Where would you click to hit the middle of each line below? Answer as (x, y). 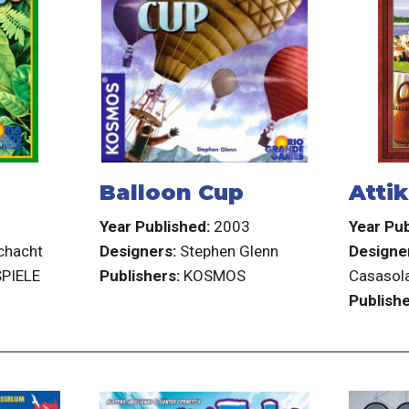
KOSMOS (214, 276)
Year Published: (154, 227)
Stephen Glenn (229, 252)
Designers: (137, 252)
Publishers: (139, 276)
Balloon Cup (171, 192)
